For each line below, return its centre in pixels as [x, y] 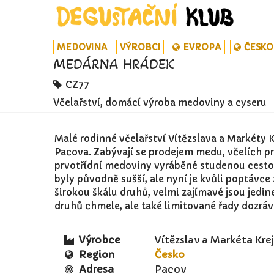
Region [96, 255]
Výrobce [99, 240]
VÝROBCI [140, 47]
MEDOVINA [82, 47]
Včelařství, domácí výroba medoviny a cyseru [160, 102]
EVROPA [202, 47]
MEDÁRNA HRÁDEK [114, 65]
